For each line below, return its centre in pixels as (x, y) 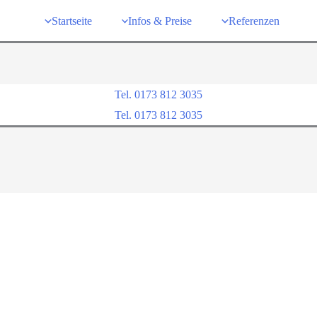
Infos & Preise (160, 21)
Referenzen (254, 21)
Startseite (71, 21)
